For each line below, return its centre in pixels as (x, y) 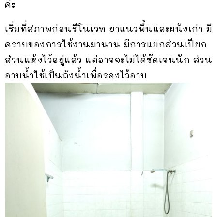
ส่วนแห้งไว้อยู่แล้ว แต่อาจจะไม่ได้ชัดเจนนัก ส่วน (108, 59)
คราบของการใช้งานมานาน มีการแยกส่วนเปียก (106, 44)
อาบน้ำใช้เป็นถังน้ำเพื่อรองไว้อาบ (76, 75)
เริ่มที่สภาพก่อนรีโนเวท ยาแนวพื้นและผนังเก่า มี (108, 28)
